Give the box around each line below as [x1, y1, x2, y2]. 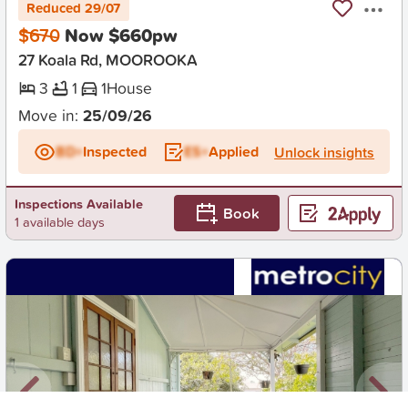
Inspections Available [14, 194, 143, 214]
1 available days [14, 212, 105, 232]
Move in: [17, 104, 83, 127]
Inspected [82, 140, 147, 162]
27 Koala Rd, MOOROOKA [17, 47, 198, 71]
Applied [208, 140, 259, 162]
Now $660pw [64, 22, 178, 49]
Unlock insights [274, 141, 375, 162]
